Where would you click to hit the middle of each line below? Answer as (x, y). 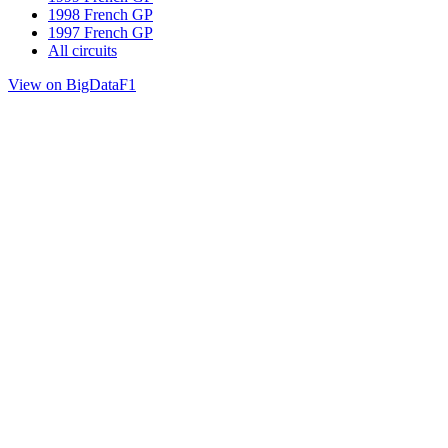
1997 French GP (100, 32)
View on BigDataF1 (72, 84)
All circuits (82, 50)
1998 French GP (100, 14)
